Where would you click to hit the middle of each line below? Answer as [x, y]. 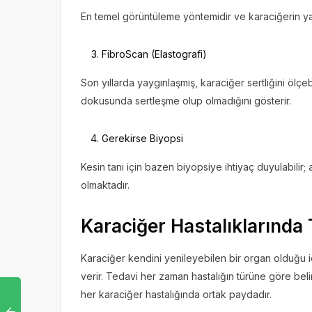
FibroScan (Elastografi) [154, 54]
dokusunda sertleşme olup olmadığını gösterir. [186, 100]
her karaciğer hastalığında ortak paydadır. [176, 294]
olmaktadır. [105, 185]
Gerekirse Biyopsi [142, 138]
